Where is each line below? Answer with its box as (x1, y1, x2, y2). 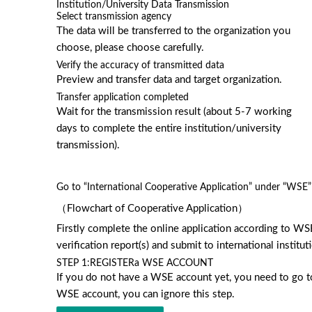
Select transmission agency (56, 12, 171, 22)
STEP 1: (56, 258, 90, 268)
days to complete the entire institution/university (56, 123, 281, 134)
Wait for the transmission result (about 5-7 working (56, 107, 292, 117)
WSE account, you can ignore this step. (56, 289, 235, 299)
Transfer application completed (56, 93, 189, 102)
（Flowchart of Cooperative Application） (56, 203, 248, 214)
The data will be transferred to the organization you (56, 26, 290, 36)
